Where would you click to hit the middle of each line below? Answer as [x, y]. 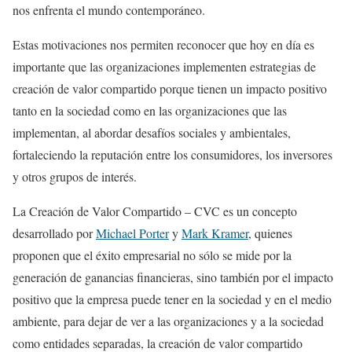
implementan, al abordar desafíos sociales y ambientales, [152, 132]
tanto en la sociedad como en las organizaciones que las [150, 110]
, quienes [270, 233]
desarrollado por [54, 233]
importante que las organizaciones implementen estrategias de [164, 66]
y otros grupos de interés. [77, 176]
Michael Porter [132, 233]
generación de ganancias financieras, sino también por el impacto [173, 277]
